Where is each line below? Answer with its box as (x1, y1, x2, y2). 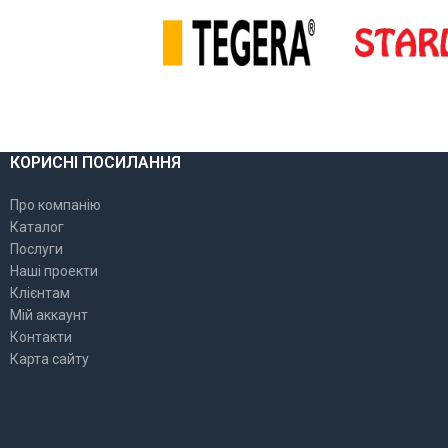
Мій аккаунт (10, 307, 88, 324)
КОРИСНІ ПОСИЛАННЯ (10, 153, 181, 173)
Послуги (10, 241, 63, 258)
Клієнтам (10, 285, 70, 302)
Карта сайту (10, 351, 89, 368)
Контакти (10, 329, 72, 346)
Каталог (10, 219, 64, 236)
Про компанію (10, 197, 101, 214)
